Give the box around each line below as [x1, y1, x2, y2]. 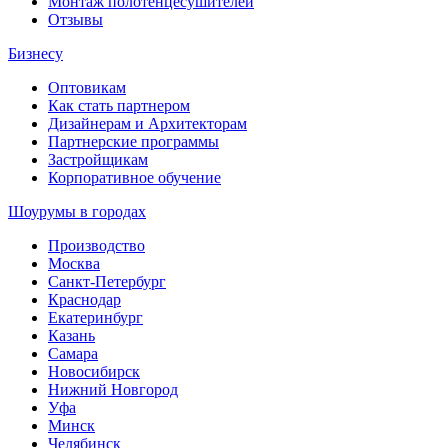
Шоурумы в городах [8, 203, 146, 220]
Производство [48, 237, 145, 254]
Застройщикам [48, 151, 148, 168]
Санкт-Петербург [48, 273, 166, 290]
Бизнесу [8, 45, 63, 62]
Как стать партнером [48, 97, 190, 114]
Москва [48, 255, 100, 272]
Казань [48, 327, 95, 344]
